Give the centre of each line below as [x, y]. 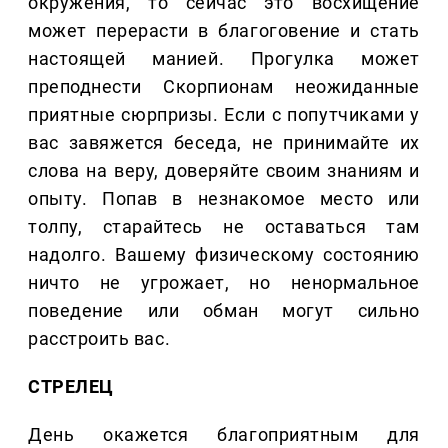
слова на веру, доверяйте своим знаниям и [224, 171]
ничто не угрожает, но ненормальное [224, 283]
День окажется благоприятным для [224, 435]
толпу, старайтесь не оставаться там [224, 227]
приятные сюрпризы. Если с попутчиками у [224, 115]
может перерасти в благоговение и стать [224, 31]
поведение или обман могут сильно [224, 311]
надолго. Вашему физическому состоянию [224, 255]
